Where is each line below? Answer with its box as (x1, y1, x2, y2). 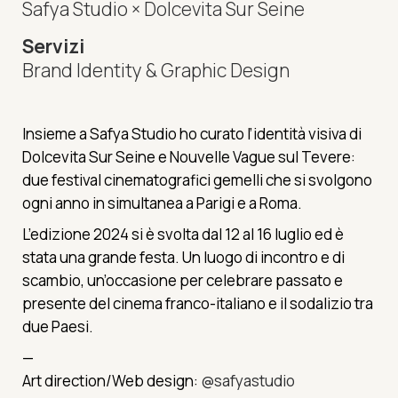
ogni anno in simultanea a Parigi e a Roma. (22, 193, 302, 214)
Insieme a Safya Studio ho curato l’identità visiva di (22, 123, 362, 145)
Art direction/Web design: (22, 370, 201, 392)
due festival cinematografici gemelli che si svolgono (22, 170, 372, 191)
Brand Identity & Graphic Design (22, 58, 290, 84)
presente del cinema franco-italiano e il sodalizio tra (22, 293, 373, 314)
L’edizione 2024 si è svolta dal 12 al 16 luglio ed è (22, 224, 344, 245)
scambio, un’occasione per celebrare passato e (22, 270, 343, 291)
